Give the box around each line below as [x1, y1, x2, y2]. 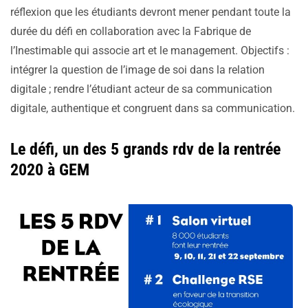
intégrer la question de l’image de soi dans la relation [10, 63, 265, 77]
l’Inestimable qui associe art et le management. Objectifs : [10, 44, 289, 58]
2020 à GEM [10, 160, 89, 180]
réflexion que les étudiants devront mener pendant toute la [10, 5, 291, 19]
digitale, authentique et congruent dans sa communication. [10, 102, 295, 115]
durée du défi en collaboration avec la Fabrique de [10, 25, 251, 38]
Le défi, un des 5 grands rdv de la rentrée [10, 140, 280, 159]
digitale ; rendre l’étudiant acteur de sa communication [10, 82, 272, 96]
